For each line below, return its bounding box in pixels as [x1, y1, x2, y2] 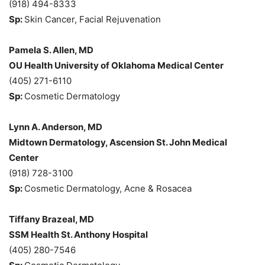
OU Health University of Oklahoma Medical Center [9, 59, 224, 71]
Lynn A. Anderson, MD [9, 121, 102, 132]
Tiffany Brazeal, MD [9, 213, 94, 225]
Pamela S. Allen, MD [9, 44, 93, 56]
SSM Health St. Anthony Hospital [9, 228, 148, 240]
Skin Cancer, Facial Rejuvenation [24, 13, 161, 25]
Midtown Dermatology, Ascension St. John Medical [9, 136, 227, 148]
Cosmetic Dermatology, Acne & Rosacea [24, 182, 192, 194]
